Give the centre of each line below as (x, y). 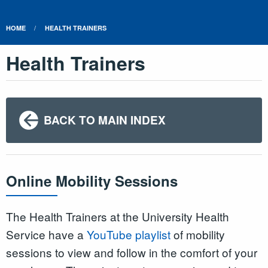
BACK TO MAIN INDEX (104, 120)
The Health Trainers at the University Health (118, 216)
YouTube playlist (129, 234)
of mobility (198, 234)
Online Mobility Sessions (92, 181)
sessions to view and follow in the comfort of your (132, 252)
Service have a (46, 234)
